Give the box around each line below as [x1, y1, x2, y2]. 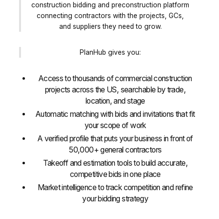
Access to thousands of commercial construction [38, 74, 192, 84]
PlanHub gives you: [80, 48, 141, 56]
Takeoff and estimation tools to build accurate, [43, 158, 188, 168]
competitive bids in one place [69, 170, 161, 179]
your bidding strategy [82, 194, 149, 204]
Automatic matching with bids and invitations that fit [35, 109, 195, 119]
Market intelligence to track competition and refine [37, 183, 193, 193]
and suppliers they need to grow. [59, 22, 162, 30]
